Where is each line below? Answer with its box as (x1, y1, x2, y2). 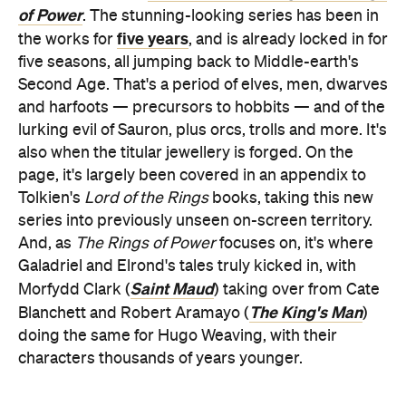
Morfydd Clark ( (18, 281, 130, 298)
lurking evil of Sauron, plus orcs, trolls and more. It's (18, 121, 387, 139)
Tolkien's (18, 189, 84, 207)
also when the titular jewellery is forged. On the (18, 144, 353, 161)
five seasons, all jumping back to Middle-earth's (18, 53, 359, 71)
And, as (18, 235, 75, 252)
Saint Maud (130, 279, 214, 298)
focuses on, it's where (216, 235, 373, 252)
